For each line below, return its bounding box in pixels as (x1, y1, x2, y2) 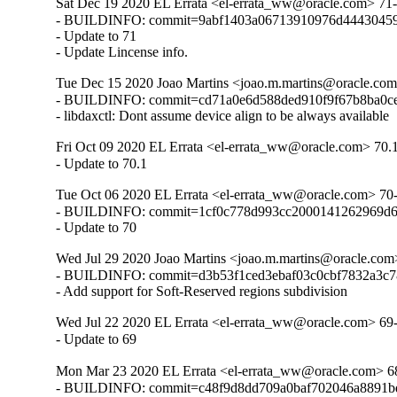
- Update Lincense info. (56, 44, 189, 60)
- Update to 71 (56, 28, 137, 44)
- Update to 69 (56, 331, 137, 347)
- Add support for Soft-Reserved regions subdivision (56, 284, 348, 300)
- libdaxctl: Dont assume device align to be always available (56, 108, 390, 124)
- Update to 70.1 (56, 156, 148, 172)
